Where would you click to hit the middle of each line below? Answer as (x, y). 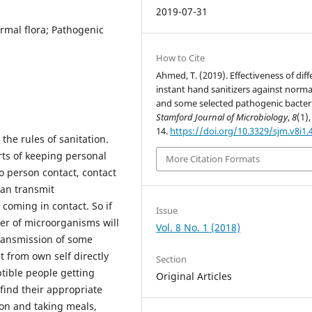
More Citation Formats (213, 159)
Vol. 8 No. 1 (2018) (198, 227)
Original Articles (194, 276)
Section (172, 259)
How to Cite (181, 58)
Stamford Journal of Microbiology (222, 117)
